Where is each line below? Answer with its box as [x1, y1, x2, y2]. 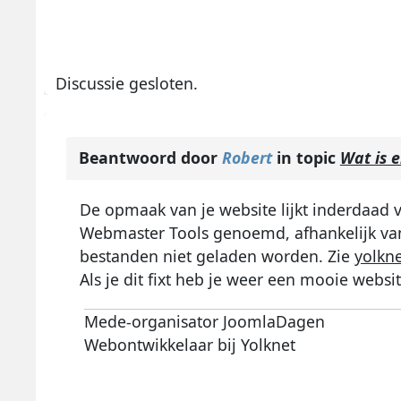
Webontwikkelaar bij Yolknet [83, 333, 295, 355]
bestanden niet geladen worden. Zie [79, 244, 354, 267]
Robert [221, 146, 272, 168]
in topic [271, 146, 340, 168]
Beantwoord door [78, 146, 222, 168]
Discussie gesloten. [55, 73, 199, 94]
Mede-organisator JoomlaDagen [83, 310, 325, 332]
